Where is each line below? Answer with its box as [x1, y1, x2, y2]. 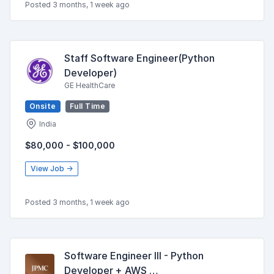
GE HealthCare [64, 81, 115, 90]
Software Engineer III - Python [64, 250, 204, 262]
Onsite [29, 102, 56, 111]
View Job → [31, 164, 73, 173]
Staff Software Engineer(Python [64, 52, 215, 64]
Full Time [69, 102, 106, 111]
